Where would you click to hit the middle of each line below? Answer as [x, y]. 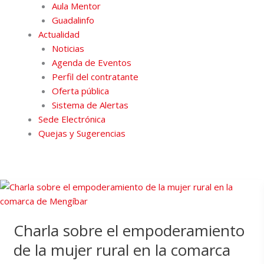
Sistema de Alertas [90, 105]
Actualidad [59, 34]
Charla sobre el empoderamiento [129, 231]
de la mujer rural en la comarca [122, 250]
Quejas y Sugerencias [82, 133]
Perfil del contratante [95, 77]
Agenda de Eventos [91, 63]
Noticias [68, 49]
